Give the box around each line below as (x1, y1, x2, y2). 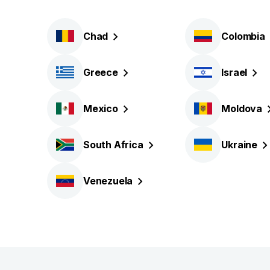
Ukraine (221, 138, 257, 151)
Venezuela (83, 174, 133, 187)
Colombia (221, 30, 265, 42)
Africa (113, 138, 143, 151)
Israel (221, 66, 248, 78)
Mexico (83, 102, 118, 115)
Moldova (221, 102, 262, 115)
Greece (83, 66, 118, 78)
